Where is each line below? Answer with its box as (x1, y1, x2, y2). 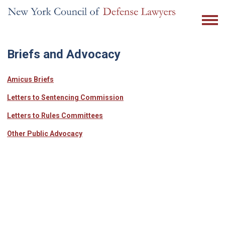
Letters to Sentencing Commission (7, 93, 124, 101)
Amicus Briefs (7, 75, 54, 83)
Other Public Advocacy (7, 130, 82, 138)
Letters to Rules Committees (7, 111, 103, 120)
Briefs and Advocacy (7, 47, 121, 61)
